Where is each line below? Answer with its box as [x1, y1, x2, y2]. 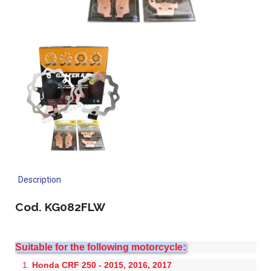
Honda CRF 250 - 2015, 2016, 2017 [31, 260, 172, 270]
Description [18, 175, 61, 184]
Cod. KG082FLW [15, 200, 105, 214]
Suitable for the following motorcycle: [15, 242, 186, 252]
